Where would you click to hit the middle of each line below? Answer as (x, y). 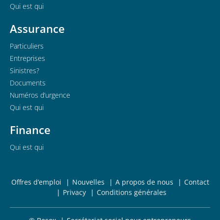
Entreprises (27, 58)
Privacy (74, 192)
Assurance (37, 28)
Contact (196, 182)
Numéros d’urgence (40, 95)
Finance (30, 129)
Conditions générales (131, 192)
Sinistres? (25, 70)
